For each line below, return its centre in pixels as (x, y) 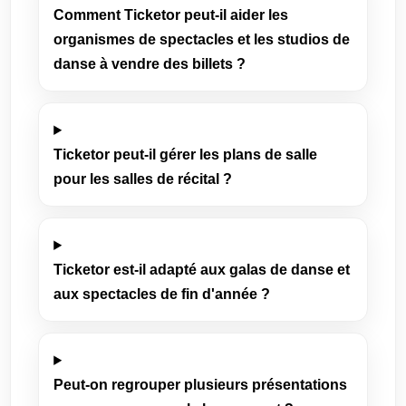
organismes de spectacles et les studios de (202, 39)
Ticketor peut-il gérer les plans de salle (186, 155)
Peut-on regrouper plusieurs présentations (201, 385)
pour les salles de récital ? (143, 179)
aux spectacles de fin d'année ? (162, 294)
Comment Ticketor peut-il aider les (171, 15)
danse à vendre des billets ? (150, 64)
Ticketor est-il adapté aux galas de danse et (202, 270)
